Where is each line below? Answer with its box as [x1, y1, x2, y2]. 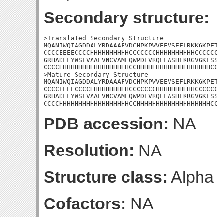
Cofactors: [44, 194, 126, 213]
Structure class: [44, 168, 168, 186]
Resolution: [44, 141, 134, 159]
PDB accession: [44, 114, 169, 133]
